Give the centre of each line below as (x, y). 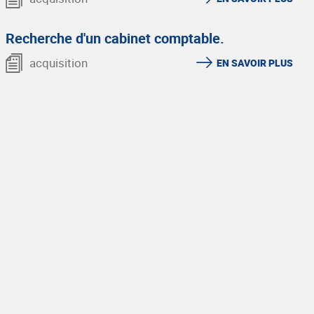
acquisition (59, 63)
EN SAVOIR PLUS (255, 63)
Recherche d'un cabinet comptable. (115, 38)
